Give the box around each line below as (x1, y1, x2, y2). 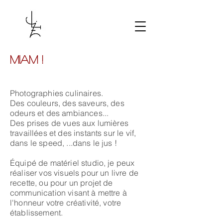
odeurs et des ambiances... (10, 108, 109, 118)
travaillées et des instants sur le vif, (10, 128, 136, 138)
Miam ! (10, 53, 146, 65)
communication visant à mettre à (10, 188, 127, 198)
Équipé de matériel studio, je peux (10, 158, 135, 168)
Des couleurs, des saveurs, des (10, 98, 124, 108)
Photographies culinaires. (10, 88, 103, 98)
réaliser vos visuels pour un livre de (10, 168, 138, 178)
